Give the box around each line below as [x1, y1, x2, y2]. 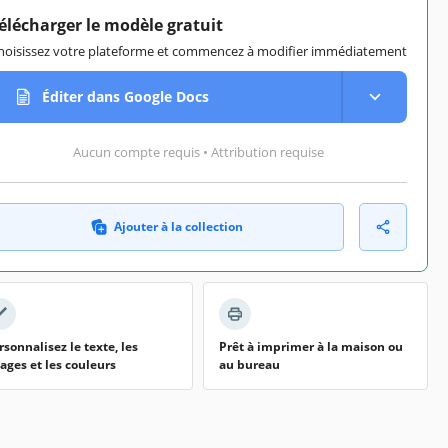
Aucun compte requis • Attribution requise [72, 142, 324, 161]
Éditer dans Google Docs [42, 87, 209, 107]
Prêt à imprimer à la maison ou [219, 337, 403, 355]
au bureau [219, 355, 280, 373]
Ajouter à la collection [113, 217, 243, 235]
